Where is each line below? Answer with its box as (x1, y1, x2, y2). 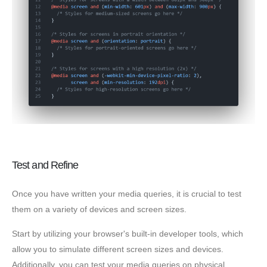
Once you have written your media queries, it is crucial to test (12, 189, 241, 199)
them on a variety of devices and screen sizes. (12, 204, 187, 215)
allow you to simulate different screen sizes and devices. (12, 244, 223, 254)
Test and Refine (12, 159, 79, 172)
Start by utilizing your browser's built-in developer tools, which (12, 228, 243, 238)
